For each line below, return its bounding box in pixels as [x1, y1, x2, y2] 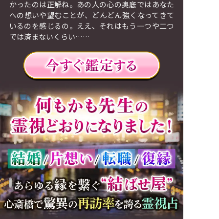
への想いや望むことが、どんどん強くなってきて [9, 10, 175, 21]
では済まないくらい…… [9, 31, 90, 42]
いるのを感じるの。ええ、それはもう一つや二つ [9, 21, 175, 31]
